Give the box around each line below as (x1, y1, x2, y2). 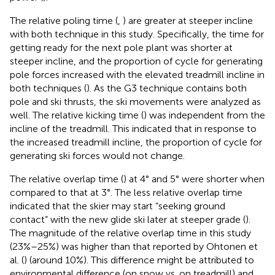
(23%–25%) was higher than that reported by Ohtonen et (10, 241, 258, 253)
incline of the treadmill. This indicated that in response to (10, 123, 257, 135)
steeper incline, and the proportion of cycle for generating (10, 55, 263, 68)
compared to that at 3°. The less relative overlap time (10, 187, 242, 199)
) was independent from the (144, 109, 265, 122)
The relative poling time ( (10, 15, 118, 27)
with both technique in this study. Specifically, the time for (10, 28, 264, 41)
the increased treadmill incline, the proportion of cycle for (10, 136, 262, 149)
